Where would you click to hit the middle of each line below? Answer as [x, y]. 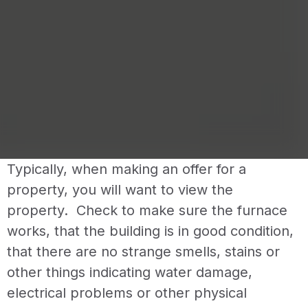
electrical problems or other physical [127, 293]
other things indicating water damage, [130, 272]
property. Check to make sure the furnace [147, 210]
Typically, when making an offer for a [126, 169]
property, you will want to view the [120, 189]
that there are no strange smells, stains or [143, 251]
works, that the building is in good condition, [150, 231]
